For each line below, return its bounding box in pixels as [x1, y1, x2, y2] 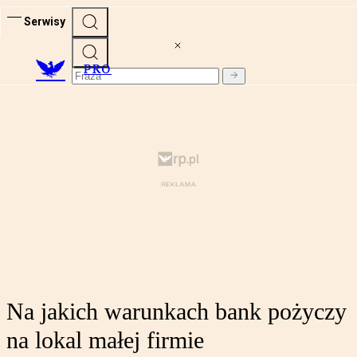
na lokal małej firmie [6, 327, 204, 354]
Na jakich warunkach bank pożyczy [6, 298, 347, 325]
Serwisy [24, 14, 65, 28]
